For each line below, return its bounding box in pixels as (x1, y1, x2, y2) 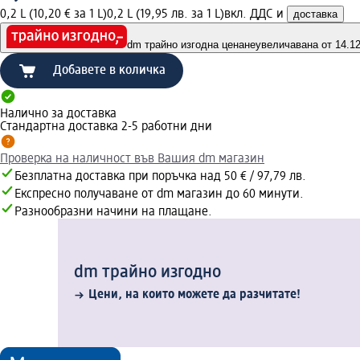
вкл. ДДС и (224, 7, 287, 21)
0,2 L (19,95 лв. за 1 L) (107, 7, 224, 21)
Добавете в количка (53, 64, 166, 78)
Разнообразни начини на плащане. (14, 206, 212, 219)
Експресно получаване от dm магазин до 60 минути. (14, 188, 304, 202)
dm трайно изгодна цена (127, 39, 244, 51)
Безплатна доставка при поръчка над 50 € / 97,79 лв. (14, 170, 306, 184)
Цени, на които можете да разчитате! (88, 288, 301, 302)
